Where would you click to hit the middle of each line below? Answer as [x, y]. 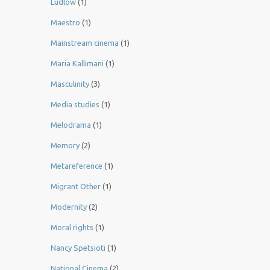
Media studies [75, 105]
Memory [65, 146]
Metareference [77, 166]
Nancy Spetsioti [78, 248]
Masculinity [70, 84]
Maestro [65, 23]
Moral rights [72, 228]
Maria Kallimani [77, 64]
